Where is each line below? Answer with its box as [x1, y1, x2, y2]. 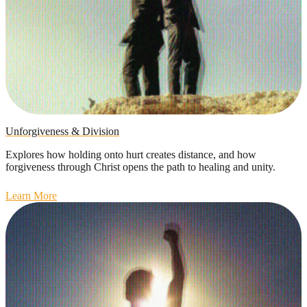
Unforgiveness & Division [5, 125, 119, 137]
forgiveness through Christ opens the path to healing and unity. [5, 160, 275, 173]
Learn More [5, 189, 57, 201]
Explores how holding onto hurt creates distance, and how [5, 148, 256, 160]
